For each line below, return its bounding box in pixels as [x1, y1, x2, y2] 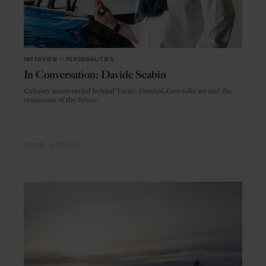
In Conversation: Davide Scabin [24, 68, 166, 82]
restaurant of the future [24, 94, 97, 105]
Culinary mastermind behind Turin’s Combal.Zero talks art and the [24, 85, 232, 96]
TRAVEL [24, 141, 46, 149]
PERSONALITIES [65, 56, 114, 63]
